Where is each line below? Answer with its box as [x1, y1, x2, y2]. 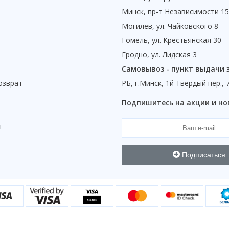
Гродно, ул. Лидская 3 [122, 50, 197, 60]
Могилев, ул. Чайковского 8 [122, 21, 218, 31]
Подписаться [179, 150, 225, 159]
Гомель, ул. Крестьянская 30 [122, 35, 221, 45]
